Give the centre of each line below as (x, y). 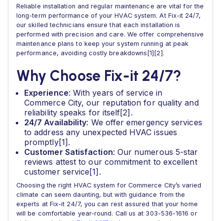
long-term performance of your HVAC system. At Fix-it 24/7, (109, 16)
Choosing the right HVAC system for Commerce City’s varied (109, 185)
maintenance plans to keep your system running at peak (103, 44)
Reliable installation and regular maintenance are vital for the (110, 6)
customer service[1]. (63, 172)
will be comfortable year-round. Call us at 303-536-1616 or (107, 213)
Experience (46, 93)
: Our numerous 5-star (155, 152)
